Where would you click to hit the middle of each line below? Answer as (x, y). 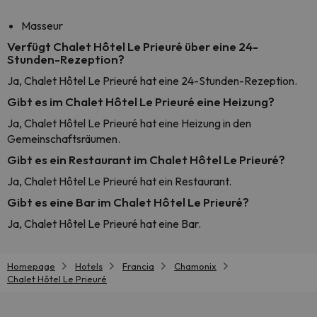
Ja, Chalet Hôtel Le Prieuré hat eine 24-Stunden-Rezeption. (152, 81)
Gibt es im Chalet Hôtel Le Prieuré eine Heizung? (141, 102)
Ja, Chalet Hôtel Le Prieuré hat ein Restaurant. (119, 181)
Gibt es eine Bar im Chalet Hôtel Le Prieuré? (128, 202)
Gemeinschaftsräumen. (64, 139)
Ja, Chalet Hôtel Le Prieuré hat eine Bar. (104, 224)
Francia (138, 266)
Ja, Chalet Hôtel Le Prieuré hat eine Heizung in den (129, 123)
